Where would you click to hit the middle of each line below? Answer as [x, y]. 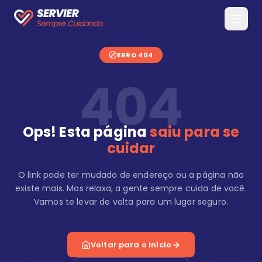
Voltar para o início [131, 245]
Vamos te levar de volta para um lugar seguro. [131, 202]
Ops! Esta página [86, 132]
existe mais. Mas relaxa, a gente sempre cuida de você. [131, 188]
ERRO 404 [135, 55]
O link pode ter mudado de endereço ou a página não [131, 175]
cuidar [131, 148]
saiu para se [195, 132]
